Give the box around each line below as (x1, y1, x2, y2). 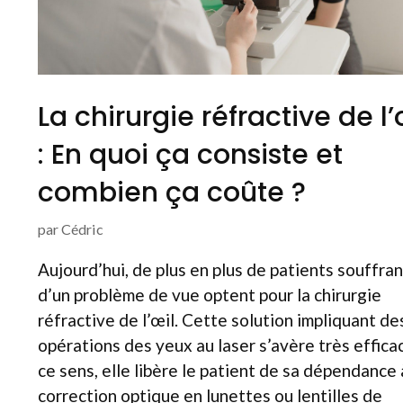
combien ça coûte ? (38, 173, 306, 211)
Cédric (61, 219, 103, 237)
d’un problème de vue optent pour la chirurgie (38, 283, 381, 305)
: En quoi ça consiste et (38, 135, 343, 174)
